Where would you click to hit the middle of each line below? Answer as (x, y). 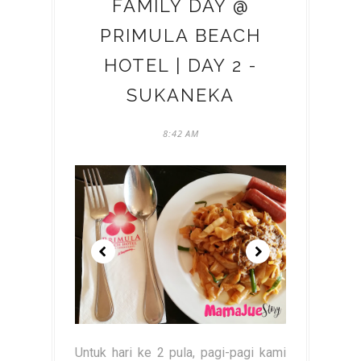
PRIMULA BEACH (180, 35)
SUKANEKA (180, 95)
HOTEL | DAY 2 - (180, 65)
